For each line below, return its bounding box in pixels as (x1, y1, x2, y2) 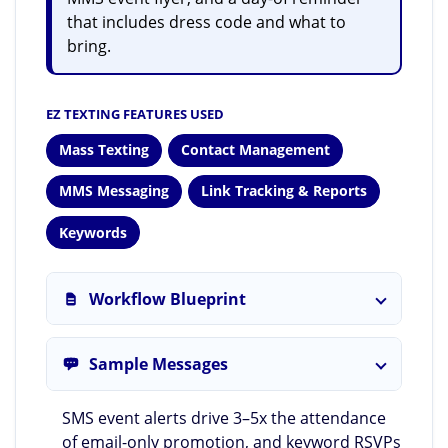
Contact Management (180, 140, 330, 160)
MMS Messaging (59, 181, 169, 201)
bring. (67, 34, 111, 57)
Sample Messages (89, 353, 228, 376)
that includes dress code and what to (67, 10, 346, 33)
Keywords (59, 222, 127, 242)
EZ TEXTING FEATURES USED (46, 104, 224, 123)
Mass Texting (59, 140, 149, 160)
